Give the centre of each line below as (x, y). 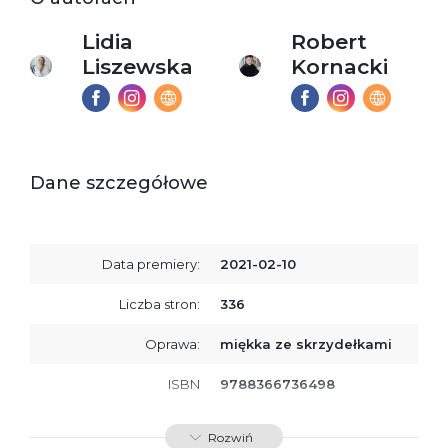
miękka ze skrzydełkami (306, 344)
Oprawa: (172, 344)
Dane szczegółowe (119, 183)
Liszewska (138, 67)
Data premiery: (151, 264)
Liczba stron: (159, 304)
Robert (329, 42)
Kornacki (340, 67)
